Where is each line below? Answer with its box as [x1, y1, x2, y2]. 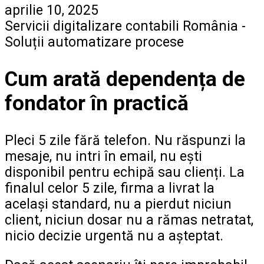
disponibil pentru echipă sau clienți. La [5, 164, 245, 181]
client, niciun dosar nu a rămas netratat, [5, 212, 253, 229]
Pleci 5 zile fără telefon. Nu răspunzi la [5, 133, 246, 149]
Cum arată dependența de [5, 67, 245, 92]
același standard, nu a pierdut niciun [5, 196, 232, 213]
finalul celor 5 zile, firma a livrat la [5, 180, 214, 197]
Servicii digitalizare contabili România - [5, 18, 246, 35]
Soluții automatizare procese [5, 34, 184, 51]
